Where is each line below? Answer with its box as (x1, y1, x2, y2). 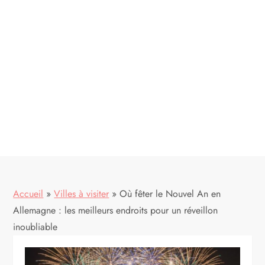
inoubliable (13, 219, 58, 234)
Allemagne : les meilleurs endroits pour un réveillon (13, 203, 218, 217)
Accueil (13, 186, 44, 201)
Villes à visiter (54, 186, 109, 201)
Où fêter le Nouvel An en (119, 186, 221, 201)
